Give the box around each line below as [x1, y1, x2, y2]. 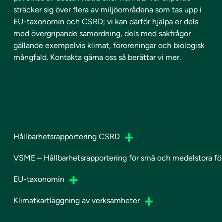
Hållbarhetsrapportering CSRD [13, 132, 120, 141]
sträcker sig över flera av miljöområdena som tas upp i [13, 5, 204, 14]
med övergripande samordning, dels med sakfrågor [13, 29, 191, 38]
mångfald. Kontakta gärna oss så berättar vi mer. [13, 53, 181, 62]
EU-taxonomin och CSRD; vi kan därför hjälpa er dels [13, 17, 198, 26]
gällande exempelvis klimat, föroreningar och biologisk [13, 41, 205, 50]
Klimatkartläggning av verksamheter [13, 196, 140, 205]
